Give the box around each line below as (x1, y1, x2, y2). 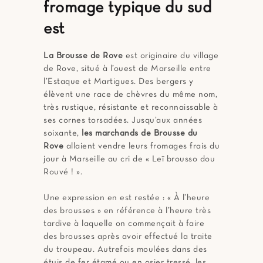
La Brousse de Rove (43, 52, 123, 60)
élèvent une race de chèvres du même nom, (43, 90, 217, 99)
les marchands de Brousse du (82, 129, 198, 138)
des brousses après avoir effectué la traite (43, 232, 213, 241)
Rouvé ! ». (43, 168, 82, 177)
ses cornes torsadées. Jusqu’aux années (43, 116, 202, 125)
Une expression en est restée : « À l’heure (43, 194, 210, 203)
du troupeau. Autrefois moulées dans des (43, 245, 207, 254)
